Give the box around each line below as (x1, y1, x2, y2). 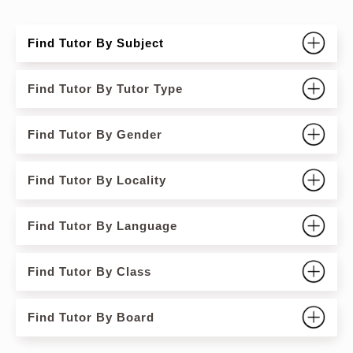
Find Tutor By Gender (28, 128, 162, 142)
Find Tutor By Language (28, 219, 177, 233)
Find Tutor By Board (28, 310, 154, 325)
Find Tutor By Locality (28, 173, 166, 188)
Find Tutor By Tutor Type (28, 82, 183, 96)
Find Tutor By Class (28, 265, 151, 279)
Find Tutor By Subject (28, 36, 164, 50)
